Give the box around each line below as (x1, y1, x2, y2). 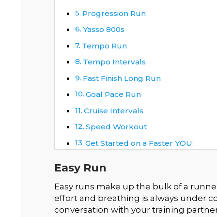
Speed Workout (86, 122, 147, 131)
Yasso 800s (83, 25, 125, 34)
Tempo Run (82, 41, 127, 50)
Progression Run (82, 8, 146, 18)
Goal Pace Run (86, 90, 141, 99)
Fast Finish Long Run (83, 73, 161, 83)
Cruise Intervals (84, 106, 144, 115)
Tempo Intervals (83, 57, 146, 66)
